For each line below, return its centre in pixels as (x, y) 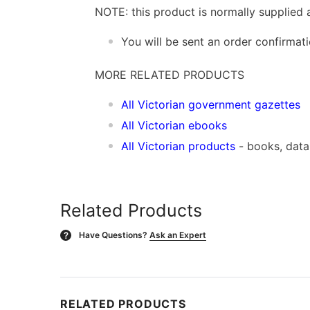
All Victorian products (178, 146)
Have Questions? (113, 235)
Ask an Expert (178, 235)
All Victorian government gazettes (211, 104)
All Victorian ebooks (174, 125)
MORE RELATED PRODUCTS (170, 74)
